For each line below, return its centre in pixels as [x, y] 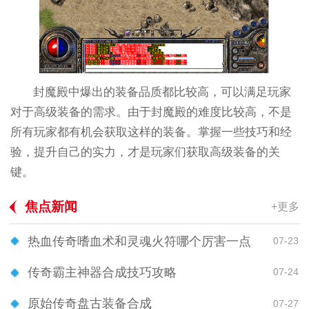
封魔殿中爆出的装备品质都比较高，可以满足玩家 [162, 92]
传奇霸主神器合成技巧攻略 [102, 272]
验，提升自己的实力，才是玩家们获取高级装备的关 [145, 152]
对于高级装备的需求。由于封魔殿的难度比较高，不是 [151, 112]
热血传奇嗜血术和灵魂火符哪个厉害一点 [139, 241]
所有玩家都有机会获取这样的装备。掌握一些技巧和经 [151, 132]
